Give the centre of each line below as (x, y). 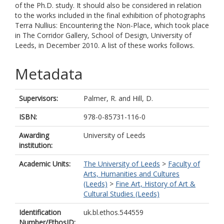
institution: (36, 145)
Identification (40, 212)
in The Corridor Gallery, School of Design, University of (103, 35)
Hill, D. (143, 98)
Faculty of (184, 164)
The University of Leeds (122, 164)
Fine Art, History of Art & (155, 184)
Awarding (34, 135)
